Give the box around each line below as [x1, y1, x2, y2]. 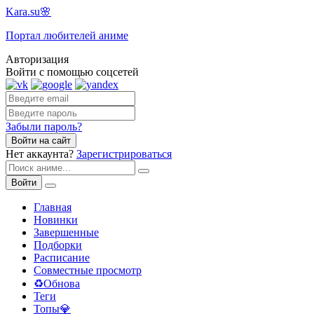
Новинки [34, 214, 78, 226]
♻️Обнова [34, 278, 80, 289]
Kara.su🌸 [6, 6, 51, 18]
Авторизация [6, 53, 69, 65]
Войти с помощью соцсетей [6, 66, 139, 78]
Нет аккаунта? [6, 148, 76, 160]
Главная [34, 201, 71, 213]
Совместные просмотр [34, 264, 142, 276]
